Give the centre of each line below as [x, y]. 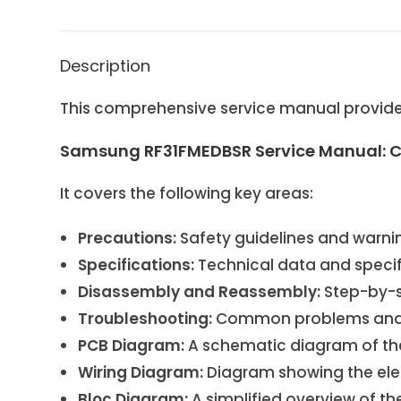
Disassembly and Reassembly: [200, 291]
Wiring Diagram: [141, 372]
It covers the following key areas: [187, 193]
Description [106, 65]
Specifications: [137, 264]
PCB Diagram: [132, 345]
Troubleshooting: [145, 318]
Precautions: [128, 238]
